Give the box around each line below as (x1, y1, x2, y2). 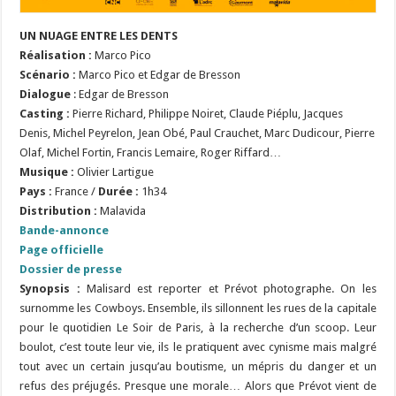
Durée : (98, 184, 140, 198)
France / (52, 184, 99, 198)
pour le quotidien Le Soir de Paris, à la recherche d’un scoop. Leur (19, 320, 377, 334)
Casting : (19, 106, 73, 120)
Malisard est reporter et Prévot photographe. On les (86, 281, 377, 295)
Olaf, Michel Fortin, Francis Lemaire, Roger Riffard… (19, 145, 282, 159)
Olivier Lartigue (74, 164, 155, 179)
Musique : (19, 164, 75, 179)
